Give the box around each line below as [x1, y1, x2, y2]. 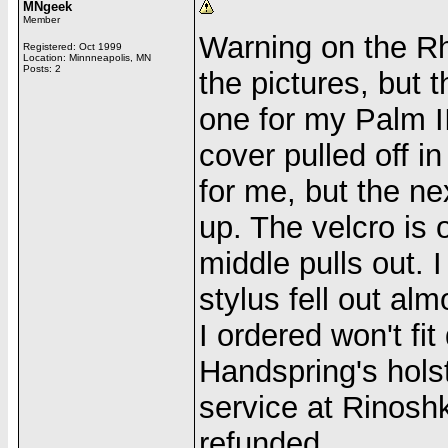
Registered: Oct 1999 [23, 41, 122, 52]
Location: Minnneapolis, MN [23, 52, 151, 63]
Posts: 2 [23, 63, 61, 74]
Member [23, 14, 60, 25]
